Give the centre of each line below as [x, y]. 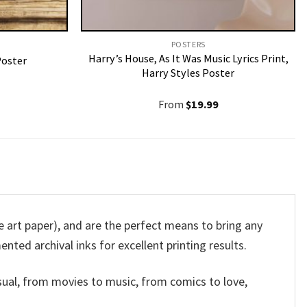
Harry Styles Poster [188, 73]
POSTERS [188, 45]
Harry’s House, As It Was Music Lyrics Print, [188, 59]
